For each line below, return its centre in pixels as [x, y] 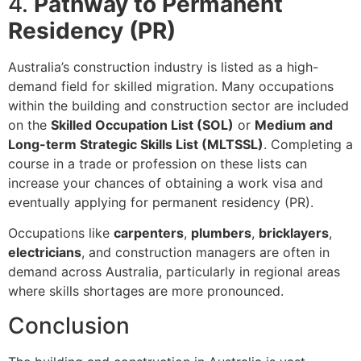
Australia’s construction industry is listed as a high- [163, 66]
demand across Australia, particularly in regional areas [174, 272]
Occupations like [61, 233]
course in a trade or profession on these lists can [158, 163]
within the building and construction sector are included [178, 105]
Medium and [294, 124]
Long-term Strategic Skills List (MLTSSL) [136, 144]
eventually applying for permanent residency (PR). [161, 202]
